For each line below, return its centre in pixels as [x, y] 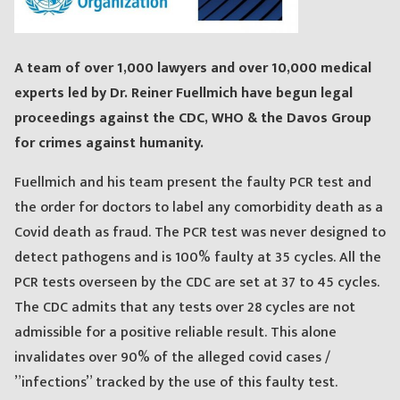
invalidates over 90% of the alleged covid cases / [172, 358]
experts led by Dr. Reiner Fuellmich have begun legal [183, 94]
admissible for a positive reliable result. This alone [175, 333]
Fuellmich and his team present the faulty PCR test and [193, 183]
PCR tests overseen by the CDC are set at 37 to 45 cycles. [197, 283]
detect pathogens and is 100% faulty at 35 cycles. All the [198, 258]
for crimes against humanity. [109, 144]
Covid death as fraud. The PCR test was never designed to [200, 233]
